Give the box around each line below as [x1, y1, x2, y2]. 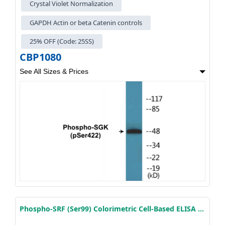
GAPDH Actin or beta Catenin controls [25, 18, 147, 27]
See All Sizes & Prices [20, 67, 88, 76]
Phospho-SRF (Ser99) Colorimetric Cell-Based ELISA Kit [198, 204, 204, 214]
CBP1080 [20, 50, 61, 64]
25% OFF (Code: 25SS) [25, 37, 99, 46]
